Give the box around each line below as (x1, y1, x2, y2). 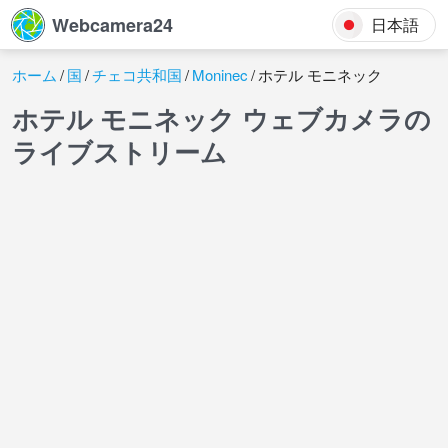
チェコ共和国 (92, 64, 182, 85)
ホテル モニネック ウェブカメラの (12, 100, 431, 137)
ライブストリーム (12, 133, 227, 170)
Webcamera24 (52, 11, 173, 38)
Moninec (192, 64, 248, 85)
